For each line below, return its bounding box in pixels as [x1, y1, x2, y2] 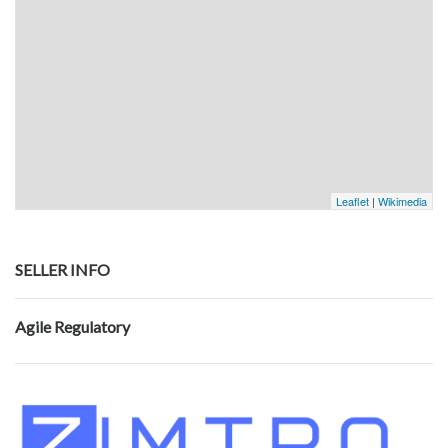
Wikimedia [378, 193, 427, 210]
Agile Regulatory [15, 317, 130, 337]
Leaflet [336, 193, 369, 210]
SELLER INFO [15, 260, 110, 280]
